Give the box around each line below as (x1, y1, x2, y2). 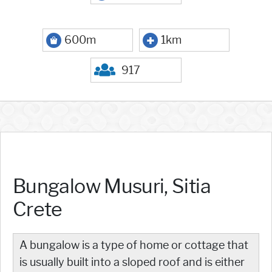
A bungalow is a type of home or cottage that (19, 238, 248, 252)
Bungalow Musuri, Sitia (13, 174, 211, 198)
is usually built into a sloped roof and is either (19, 255, 245, 269)
